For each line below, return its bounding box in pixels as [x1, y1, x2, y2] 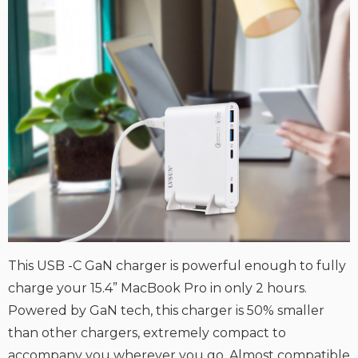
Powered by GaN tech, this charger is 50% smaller [8, 303, 324, 319]
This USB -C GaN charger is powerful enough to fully [8, 258, 346, 274]
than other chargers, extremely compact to [8, 325, 286, 341]
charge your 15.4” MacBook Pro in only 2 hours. [8, 280, 307, 296]
